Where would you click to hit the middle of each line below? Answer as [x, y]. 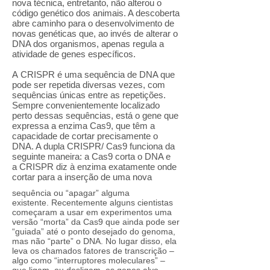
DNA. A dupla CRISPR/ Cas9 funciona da [93, 146]
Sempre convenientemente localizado [86, 105]
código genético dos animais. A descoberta [96, 13]
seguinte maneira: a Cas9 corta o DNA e [91, 156]
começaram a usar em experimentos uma [92, 212]
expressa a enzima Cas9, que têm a [83, 126]
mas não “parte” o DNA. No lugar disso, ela [94, 241]
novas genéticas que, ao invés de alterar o [95, 33]
